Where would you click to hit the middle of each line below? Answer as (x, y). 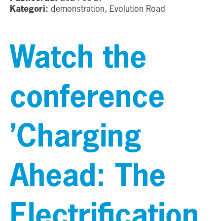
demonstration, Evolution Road (107, 9)
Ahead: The (88, 178)
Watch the (78, 59)
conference (87, 99)
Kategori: (29, 9)
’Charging (76, 138)
